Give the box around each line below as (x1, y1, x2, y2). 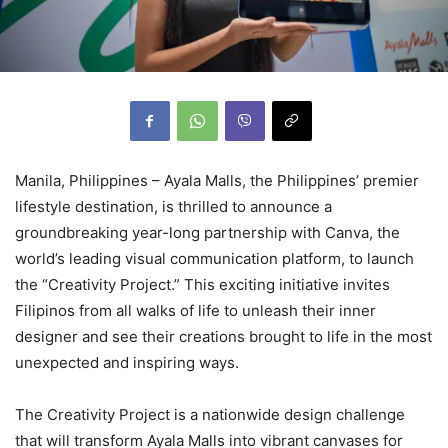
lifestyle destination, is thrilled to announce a (15, 196, 332, 216)
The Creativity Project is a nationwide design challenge (15, 404, 405, 424)
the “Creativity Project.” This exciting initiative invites (15, 274, 390, 294)
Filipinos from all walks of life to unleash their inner (15, 300, 376, 320)
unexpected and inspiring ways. (15, 352, 239, 372)
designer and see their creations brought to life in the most (15, 326, 432, 346)
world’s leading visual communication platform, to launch (15, 248, 414, 268)
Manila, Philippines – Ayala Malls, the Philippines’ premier (15, 170, 419, 190)
